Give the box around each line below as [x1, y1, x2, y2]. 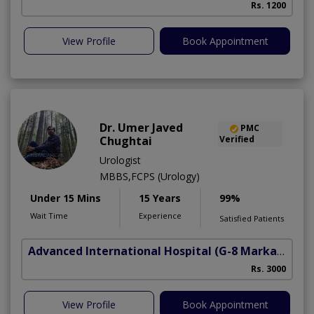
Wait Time [30, 210, 68, 221]
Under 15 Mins [30, 191, 101, 205]
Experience [139, 210, 182, 221]
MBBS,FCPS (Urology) [100, 170, 200, 184]
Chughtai [100, 133, 152, 149]
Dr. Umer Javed [100, 120, 183, 136]
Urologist [100, 153, 141, 168]
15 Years [139, 191, 181, 205]
